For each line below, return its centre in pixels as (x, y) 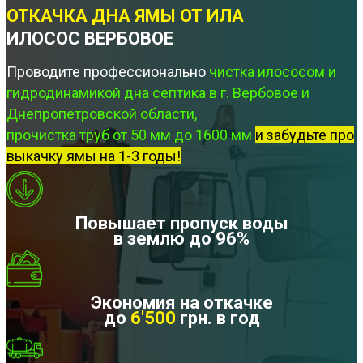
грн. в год (220, 318)
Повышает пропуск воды (181, 224)
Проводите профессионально (106, 72)
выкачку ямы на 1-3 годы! (94, 156)
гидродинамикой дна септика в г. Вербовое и (158, 93)
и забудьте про (305, 135)
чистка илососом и (273, 72)
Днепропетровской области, (102, 114)
